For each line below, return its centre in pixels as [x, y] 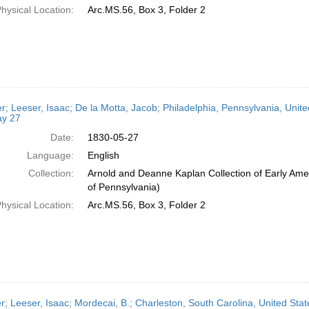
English [103, 155]
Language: [50, 155]
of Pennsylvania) [123, 187]
